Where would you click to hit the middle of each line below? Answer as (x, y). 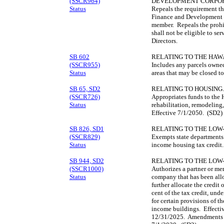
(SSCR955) (84, 65)
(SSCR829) (84, 137)
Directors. (164, 41)
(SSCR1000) (86, 169)
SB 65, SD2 (85, 89)
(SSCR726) (84, 97)
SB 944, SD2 (86, 161)
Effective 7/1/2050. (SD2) (187, 113)
